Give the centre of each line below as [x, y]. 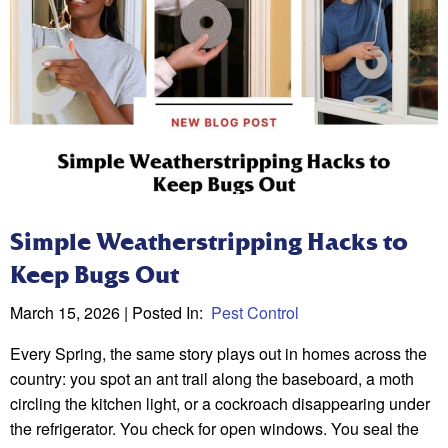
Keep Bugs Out [94, 275]
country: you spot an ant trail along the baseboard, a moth [212, 379]
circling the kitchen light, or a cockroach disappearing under [220, 404]
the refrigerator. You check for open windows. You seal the [214, 429]
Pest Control [255, 313]
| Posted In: [165, 313]
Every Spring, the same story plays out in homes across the [218, 354]
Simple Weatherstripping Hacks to [209, 242]
